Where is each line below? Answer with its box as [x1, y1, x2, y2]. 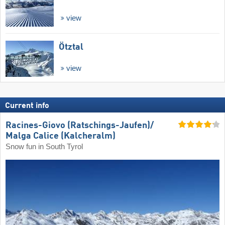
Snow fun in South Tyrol [6, 142, 83, 151]
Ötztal [59, 42, 83, 52]
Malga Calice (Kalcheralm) [6, 131, 116, 141]
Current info [5, 101, 49, 110]
